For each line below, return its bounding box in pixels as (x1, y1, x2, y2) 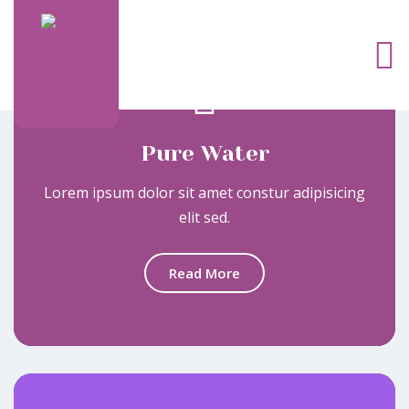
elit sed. (179, 207, 230, 227)
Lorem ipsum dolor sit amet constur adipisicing (44, 183, 365, 203)
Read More (169, 264, 240, 282)
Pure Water (140, 141, 269, 166)
